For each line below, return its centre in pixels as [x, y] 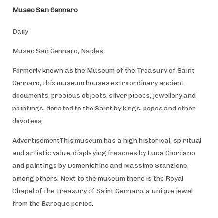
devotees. [27, 121]
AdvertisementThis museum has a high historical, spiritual [107, 140]
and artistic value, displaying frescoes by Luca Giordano [103, 153]
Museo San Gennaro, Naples [57, 51]
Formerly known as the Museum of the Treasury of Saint [103, 70]
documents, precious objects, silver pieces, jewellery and [104, 95]
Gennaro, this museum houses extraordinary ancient [98, 83]
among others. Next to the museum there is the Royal [98, 178]
